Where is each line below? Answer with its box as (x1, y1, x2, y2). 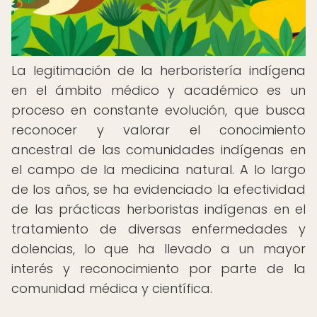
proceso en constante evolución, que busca (11, 101, 306, 119)
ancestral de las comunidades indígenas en (11, 141, 306, 158)
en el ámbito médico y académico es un (11, 81, 306, 99)
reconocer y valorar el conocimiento (11, 121, 306, 139)
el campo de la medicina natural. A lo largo (11, 161, 306, 178)
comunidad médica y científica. (11, 279, 212, 297)
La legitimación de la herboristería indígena (11, 62, 306, 79)
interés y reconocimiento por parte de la (11, 260, 306, 277)
